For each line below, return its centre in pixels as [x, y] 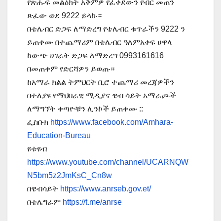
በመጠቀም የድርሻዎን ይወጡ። [71, 69]
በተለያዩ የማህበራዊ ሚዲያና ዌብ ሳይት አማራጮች [102, 96]
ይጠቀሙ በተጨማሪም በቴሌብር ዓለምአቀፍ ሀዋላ [99, 42]
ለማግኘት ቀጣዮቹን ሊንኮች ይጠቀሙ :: [85, 109]
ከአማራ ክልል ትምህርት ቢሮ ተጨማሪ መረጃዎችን [101, 82]
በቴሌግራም [45, 202]
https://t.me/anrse [92, 202]
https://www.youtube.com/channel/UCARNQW [108, 162]
